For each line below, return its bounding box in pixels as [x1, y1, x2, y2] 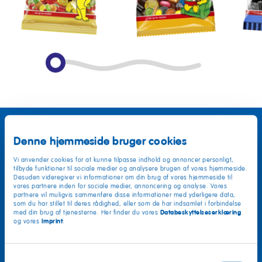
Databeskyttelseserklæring [160, 208, 241, 216]
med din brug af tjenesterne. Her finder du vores [13, 208, 160, 216]
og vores [13, 217, 42, 225]
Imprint [41, 216, 63, 225]
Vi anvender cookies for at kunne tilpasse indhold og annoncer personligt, [13, 156, 234, 164]
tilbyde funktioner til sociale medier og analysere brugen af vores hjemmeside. [13, 164, 247, 173]
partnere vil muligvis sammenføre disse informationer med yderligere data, [13, 191, 236, 199]
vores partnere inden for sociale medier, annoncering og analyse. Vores [13, 182, 227, 190]
